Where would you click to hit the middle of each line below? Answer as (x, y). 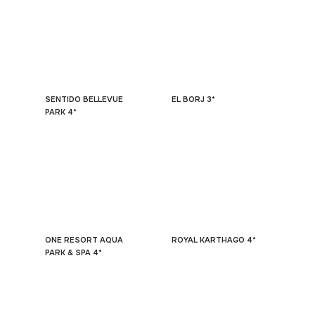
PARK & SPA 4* (73, 252)
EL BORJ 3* (193, 99)
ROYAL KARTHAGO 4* (214, 240)
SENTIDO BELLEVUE (84, 99)
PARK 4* (61, 112)
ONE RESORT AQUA (84, 240)
